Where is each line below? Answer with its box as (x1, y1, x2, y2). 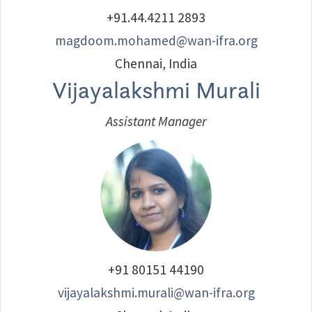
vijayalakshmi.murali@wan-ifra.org (57, 284, 255, 302)
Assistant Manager (105, 113, 207, 130)
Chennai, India (115, 55, 197, 72)
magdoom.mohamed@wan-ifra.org (54, 32, 258, 49)
